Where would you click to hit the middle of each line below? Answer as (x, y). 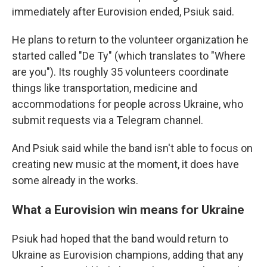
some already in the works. (75, 180)
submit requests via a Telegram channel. (108, 120)
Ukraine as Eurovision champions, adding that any (128, 255)
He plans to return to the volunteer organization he (130, 40)
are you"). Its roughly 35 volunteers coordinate (120, 72)
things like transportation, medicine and (105, 88)
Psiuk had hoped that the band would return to (120, 239)
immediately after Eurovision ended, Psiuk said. (123, 12)
